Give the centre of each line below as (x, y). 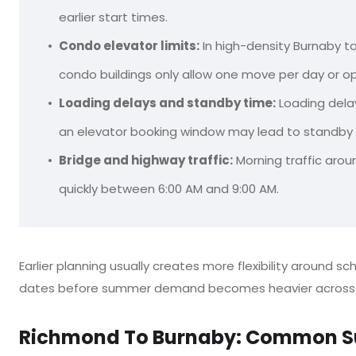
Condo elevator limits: (129, 46)
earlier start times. (113, 17)
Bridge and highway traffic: (146, 160)
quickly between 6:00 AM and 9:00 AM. (169, 189)
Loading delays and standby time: (167, 103)
